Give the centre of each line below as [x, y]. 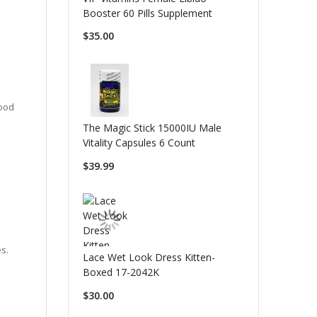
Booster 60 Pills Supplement [147, 13]
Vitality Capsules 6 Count [139, 143]
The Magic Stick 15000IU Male [152, 128]
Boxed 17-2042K [121, 272]
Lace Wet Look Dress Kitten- [149, 258]
